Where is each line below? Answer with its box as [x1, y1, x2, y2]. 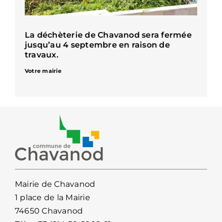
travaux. [24, 50, 58, 60]
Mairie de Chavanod [14, 179, 96, 189]
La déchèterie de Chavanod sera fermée [24, 30, 192, 40]
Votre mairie [24, 67, 61, 75]
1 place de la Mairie [14, 192, 90, 202]
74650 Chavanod [14, 206, 83, 216]
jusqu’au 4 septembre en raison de [24, 40, 170, 50]
